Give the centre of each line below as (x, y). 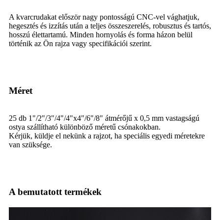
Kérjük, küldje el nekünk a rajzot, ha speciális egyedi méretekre (107, 136)
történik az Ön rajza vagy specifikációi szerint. (80, 43)
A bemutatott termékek (55, 192)
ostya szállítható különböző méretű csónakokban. (85, 127)
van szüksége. (30, 144)
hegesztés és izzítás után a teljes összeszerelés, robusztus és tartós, (110, 26)
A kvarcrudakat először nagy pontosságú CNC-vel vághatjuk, (104, 17)
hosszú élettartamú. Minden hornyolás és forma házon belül (101, 34)
